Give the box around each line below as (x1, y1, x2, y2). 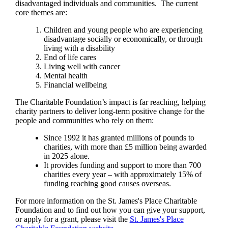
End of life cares (43, 52, 96, 62)
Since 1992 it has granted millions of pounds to (43, 133, 194, 142)
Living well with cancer (43, 62, 122, 71)
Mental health (43, 71, 88, 80)
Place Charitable (142, 196, 197, 205)
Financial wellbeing (43, 80, 107, 89)
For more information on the (15, 196, 108, 205)
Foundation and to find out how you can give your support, (15, 205, 205, 214)
